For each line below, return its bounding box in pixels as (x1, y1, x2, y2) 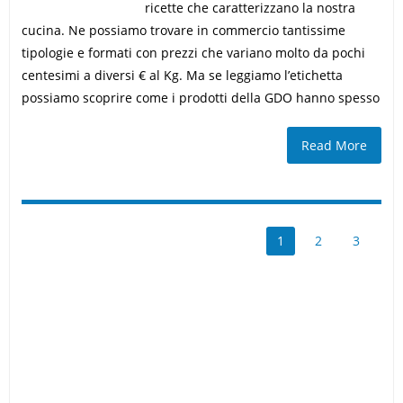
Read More (301, 137, 368, 154)
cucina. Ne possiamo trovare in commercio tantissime (21, 22, 345, 39)
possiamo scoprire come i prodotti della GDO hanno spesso (21, 89, 380, 106)
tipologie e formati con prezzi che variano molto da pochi (21, 44, 365, 61)
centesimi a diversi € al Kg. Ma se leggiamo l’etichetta (21, 67, 343, 84)
